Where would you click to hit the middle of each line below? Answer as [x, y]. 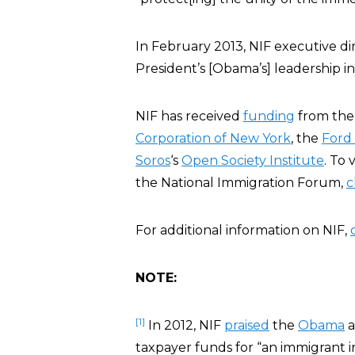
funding [269, 116]
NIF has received [189, 116]
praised [247, 325]
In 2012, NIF [185, 325]
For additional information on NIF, [243, 230]
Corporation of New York [213, 138]
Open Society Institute [253, 160]
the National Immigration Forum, [241, 183]
